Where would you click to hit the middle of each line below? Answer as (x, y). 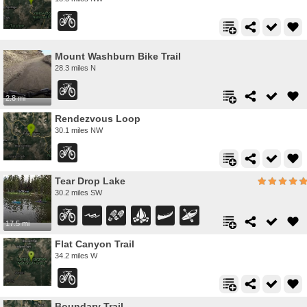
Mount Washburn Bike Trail (118, 56)
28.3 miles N (75, 67)
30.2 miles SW (78, 193)
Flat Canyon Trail (95, 244)
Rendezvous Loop (98, 119)
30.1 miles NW (79, 131)
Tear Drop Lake (90, 181)
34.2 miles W (76, 255)
